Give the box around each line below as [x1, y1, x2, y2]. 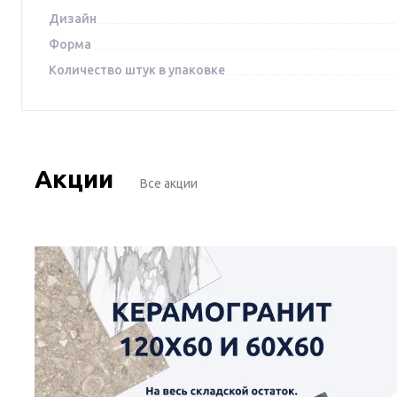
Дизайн [49, 11, 97, 26]
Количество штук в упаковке [49, 62, 225, 77]
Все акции [140, 175, 198, 191]
